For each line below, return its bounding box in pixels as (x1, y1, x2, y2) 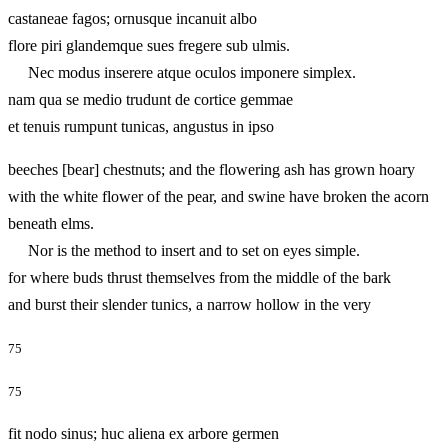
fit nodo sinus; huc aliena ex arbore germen (8, 424, 279, 442)
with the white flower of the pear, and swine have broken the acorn (8, 187, 429, 205)
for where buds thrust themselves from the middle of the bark (8, 268, 391, 286)
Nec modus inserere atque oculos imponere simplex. (8, 63, 356, 81)
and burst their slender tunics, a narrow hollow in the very (8, 295, 371, 313)
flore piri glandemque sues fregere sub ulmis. (8, 36, 290, 54)
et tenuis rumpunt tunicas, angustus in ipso (8, 117, 334, 135)
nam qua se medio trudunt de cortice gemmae (8, 90, 293, 108)
